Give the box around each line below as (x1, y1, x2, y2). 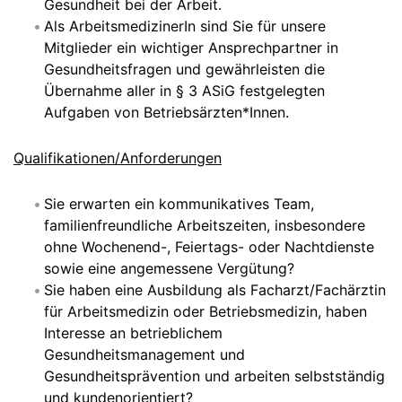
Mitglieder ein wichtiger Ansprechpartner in (44, 39, 338, 57)
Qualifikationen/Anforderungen (13, 149, 222, 167)
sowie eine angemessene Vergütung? (44, 259, 294, 277)
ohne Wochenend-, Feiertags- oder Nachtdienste (44, 238, 374, 256)
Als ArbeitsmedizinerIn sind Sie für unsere (44, 17, 326, 35)
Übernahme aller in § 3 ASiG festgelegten (44, 82, 325, 100)
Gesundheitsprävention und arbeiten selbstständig (44, 367, 385, 385)
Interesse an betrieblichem (44, 324, 223, 342)
